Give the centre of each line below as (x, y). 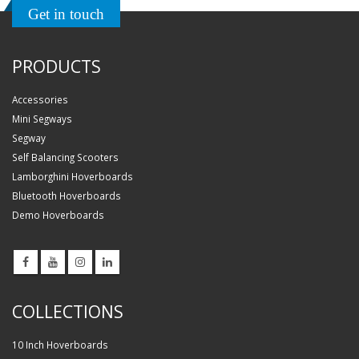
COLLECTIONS (68, 311)
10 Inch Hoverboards (60, 344)
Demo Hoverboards (58, 214)
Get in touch (66, 14)
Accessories (40, 99)
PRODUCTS (56, 66)
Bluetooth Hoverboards (67, 195)
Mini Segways (42, 118)
